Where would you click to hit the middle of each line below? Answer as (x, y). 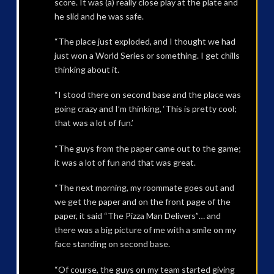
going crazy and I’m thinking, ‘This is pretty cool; (145, 109)
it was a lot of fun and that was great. (125, 162)
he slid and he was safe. (99, 16)
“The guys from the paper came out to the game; (147, 148)
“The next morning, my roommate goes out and (144, 188)
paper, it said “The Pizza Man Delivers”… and (137, 216)
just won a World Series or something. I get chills (147, 56)
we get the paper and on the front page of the (142, 202)
